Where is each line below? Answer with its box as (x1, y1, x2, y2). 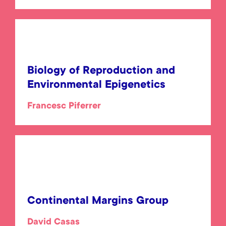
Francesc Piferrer (27, 101, 101, 111)
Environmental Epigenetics (27, 79, 165, 91)
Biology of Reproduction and (27, 65, 175, 77)
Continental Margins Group (27, 195, 168, 207)
